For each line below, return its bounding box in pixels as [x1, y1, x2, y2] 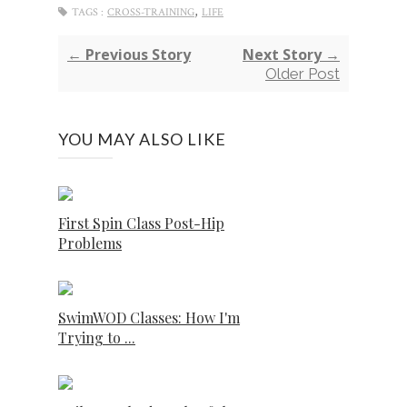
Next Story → [243, 44, 340, 65]
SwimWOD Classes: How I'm [58, 307, 240, 327]
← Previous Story [67, 44, 191, 65]
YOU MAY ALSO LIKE [58, 128, 226, 149]
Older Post [265, 64, 340, 83]
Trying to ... [58, 327, 135, 347]
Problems [58, 233, 122, 253]
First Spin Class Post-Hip [58, 213, 224, 233]
